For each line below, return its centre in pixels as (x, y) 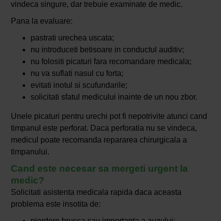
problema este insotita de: (55, 204)
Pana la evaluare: (41, 21)
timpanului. (30, 152)
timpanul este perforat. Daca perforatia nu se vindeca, (104, 128)
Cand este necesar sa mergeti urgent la (99, 169)
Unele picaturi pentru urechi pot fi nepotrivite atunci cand (109, 116)
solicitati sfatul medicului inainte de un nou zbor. (114, 97)
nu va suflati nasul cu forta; (77, 74)
